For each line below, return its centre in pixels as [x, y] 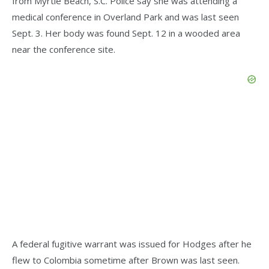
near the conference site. [64, 49]
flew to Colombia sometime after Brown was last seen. [126, 260]
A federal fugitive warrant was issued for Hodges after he [132, 244]
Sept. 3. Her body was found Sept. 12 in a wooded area [126, 33]
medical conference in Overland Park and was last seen [125, 17]
